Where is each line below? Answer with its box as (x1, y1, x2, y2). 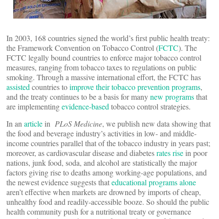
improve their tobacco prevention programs (69, 82, 200, 92)
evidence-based (62, 101, 109, 111)
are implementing (6, 101, 62, 111)
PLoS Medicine (55, 118, 102, 129)
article (24, 118, 43, 129)
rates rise (156, 148, 183, 158)
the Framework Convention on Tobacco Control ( (6, 43, 158, 53)
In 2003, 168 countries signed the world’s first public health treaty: (6, 33, 210, 43)
